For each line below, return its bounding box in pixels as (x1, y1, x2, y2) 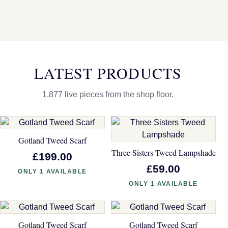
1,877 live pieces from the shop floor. (42, 90, 174, 99)
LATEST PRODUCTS (34, 62, 182, 83)
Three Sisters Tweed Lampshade (111, 147, 216, 158)
